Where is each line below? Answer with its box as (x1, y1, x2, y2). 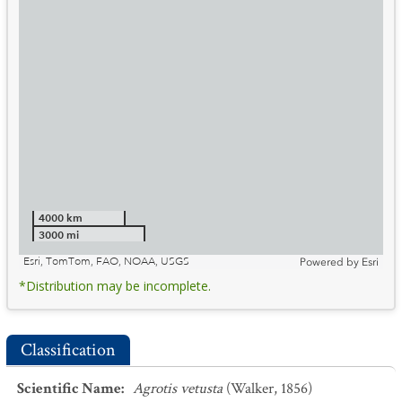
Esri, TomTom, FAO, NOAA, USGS (23, 255, 189, 268)
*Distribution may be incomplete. (19, 277, 211, 294)
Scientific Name (17, 379, 121, 398)
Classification (21, 338, 116, 362)
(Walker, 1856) (226, 379, 312, 398)
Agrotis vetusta (133, 379, 223, 398)
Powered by (300, 256, 359, 268)
